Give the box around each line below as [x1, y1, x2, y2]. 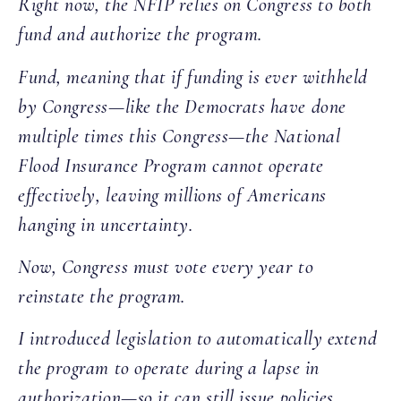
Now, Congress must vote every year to [18, 255, 314, 279]
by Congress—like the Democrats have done [18, 94, 346, 118]
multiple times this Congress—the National [18, 124, 341, 148]
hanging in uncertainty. [18, 212, 199, 236]
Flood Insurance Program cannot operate [18, 153, 324, 177]
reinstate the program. [18, 285, 185, 309]
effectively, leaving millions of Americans [18, 183, 327, 207]
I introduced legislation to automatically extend [18, 327, 378, 351]
